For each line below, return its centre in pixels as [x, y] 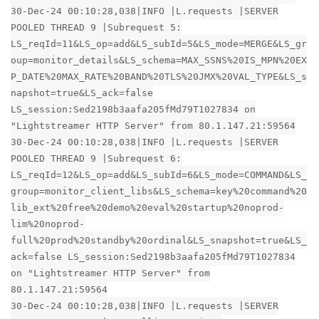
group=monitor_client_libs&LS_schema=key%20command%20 [159, 191]
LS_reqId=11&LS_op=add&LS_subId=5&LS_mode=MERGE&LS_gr [159, 43]
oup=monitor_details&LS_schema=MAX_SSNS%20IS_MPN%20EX [159, 60]
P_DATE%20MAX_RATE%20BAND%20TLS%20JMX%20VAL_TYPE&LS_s [159, 76]
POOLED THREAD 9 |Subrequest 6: [96, 158]
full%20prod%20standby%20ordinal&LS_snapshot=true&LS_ [159, 240]
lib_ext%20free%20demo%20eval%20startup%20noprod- [147, 207]
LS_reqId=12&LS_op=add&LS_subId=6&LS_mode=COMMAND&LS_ [159, 174]
